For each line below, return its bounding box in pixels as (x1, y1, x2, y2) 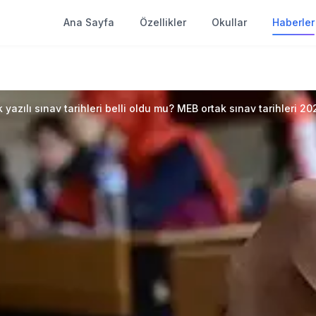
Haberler (272, 16, 315, 28)
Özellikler (140, 16, 186, 28)
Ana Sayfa (63, 16, 114, 28)
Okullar (212, 16, 247, 28)
